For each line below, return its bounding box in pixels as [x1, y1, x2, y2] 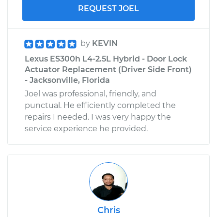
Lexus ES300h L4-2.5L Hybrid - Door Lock [25, 54, 187, 63]
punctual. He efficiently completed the [25, 100, 176, 110]
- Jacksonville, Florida [25, 75, 110, 85]
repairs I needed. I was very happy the [25, 112, 171, 122]
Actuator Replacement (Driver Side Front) [25, 64, 192, 74]
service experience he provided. [25, 124, 148, 133]
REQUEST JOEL [78, 3, 139, 13]
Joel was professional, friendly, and [25, 89, 156, 98]
